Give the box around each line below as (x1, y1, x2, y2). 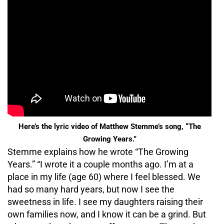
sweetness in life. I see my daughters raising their (7, 196, 203, 207)
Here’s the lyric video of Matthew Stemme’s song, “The (18, 121, 201, 131)
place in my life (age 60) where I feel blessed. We (7, 171, 200, 182)
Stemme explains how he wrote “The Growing (7, 146, 188, 157)
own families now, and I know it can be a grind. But (7, 208, 206, 219)
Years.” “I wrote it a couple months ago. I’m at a (7, 158, 193, 169)
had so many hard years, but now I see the (7, 183, 174, 194)
